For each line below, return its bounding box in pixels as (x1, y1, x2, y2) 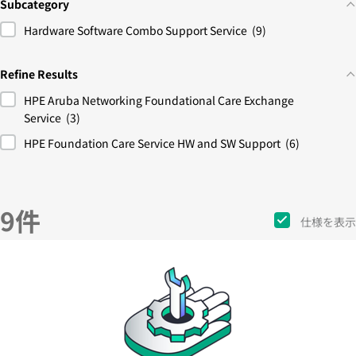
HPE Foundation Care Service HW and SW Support (24, 135, 281, 151)
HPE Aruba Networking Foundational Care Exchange (24, 92, 294, 108)
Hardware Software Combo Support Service (24, 22, 247, 38)
